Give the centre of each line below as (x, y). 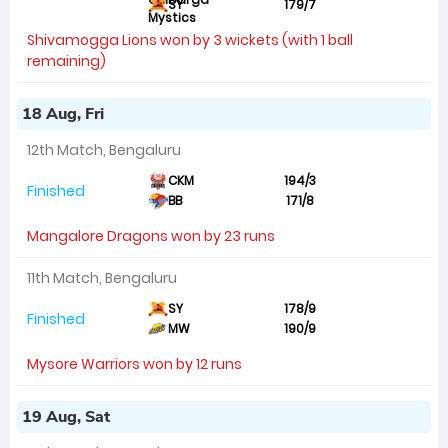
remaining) (66, 61)
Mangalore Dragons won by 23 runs (151, 236)
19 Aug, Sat (66, 417)
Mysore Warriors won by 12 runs (134, 364)
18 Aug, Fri (63, 114)
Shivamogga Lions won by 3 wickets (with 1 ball (190, 40)
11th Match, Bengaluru (102, 278)
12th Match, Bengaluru (104, 150)
